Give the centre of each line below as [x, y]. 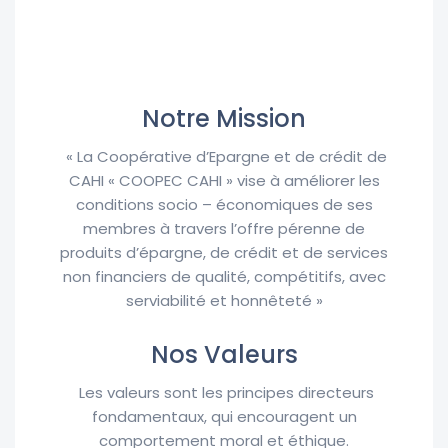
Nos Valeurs [224, 355]
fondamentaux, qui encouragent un [224, 417]
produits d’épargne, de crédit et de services [224, 253]
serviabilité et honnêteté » [224, 301]
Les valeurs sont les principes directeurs [226, 393]
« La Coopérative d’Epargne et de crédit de [226, 157]
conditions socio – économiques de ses [224, 205]
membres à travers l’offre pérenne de [224, 229]
